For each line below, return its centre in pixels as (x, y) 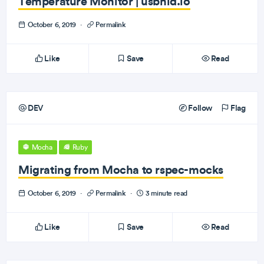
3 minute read (166, 193)
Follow (199, 108)
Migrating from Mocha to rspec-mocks (121, 169)
